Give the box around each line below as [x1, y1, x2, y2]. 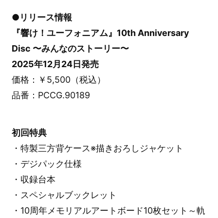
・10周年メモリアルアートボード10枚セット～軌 [11, 205, 205, 216]
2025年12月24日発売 [11, 59, 99, 70]
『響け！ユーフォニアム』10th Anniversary [11, 28, 189, 38]
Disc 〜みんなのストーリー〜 [11, 43, 129, 54]
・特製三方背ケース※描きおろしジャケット [11, 143, 183, 154]
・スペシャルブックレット [11, 190, 117, 200]
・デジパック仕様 [11, 159, 82, 169]
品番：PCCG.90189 [11, 90, 90, 101]
